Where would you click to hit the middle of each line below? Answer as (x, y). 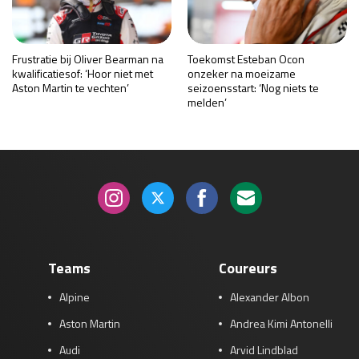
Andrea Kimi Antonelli (281, 323)
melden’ (207, 102)
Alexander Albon (270, 296)
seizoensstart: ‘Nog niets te (253, 87)
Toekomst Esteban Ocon (246, 58)
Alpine (75, 296)
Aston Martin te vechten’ (71, 87)
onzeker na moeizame (242, 73)
